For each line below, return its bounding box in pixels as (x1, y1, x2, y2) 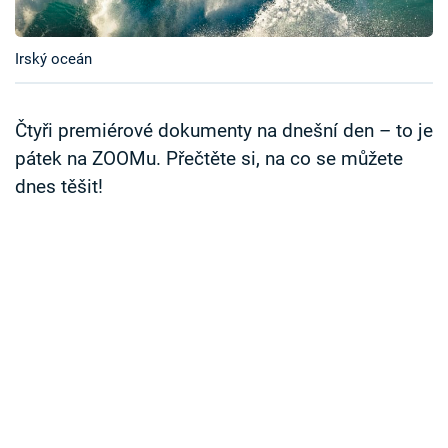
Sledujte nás (15, 195, 97, 214)
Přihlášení (45, 118, 131, 141)
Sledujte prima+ (30, 58, 164, 80)
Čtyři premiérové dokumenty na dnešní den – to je (15, 120, 433, 143)
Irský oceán (15, 50, 92, 69)
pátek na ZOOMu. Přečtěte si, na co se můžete (15, 148, 403, 171)
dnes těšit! (15, 176, 103, 199)
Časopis (30, 8, 99, 31)
